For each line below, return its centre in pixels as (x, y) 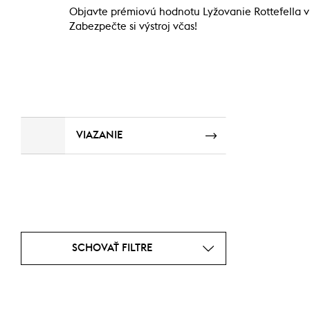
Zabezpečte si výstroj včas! (133, 27)
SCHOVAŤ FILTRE (112, 248)
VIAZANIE (99, 135)
